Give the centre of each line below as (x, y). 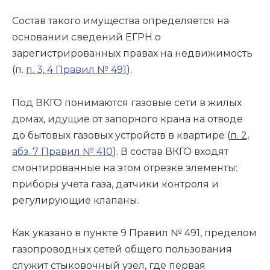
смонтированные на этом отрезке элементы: (125, 168)
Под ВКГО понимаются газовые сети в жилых (127, 102)
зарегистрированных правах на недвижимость (132, 54)
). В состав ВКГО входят (171, 151)
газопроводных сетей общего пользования (122, 249)
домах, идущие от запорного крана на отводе (127, 119)
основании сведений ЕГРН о (86, 37)
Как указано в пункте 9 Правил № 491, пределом (134, 233)
